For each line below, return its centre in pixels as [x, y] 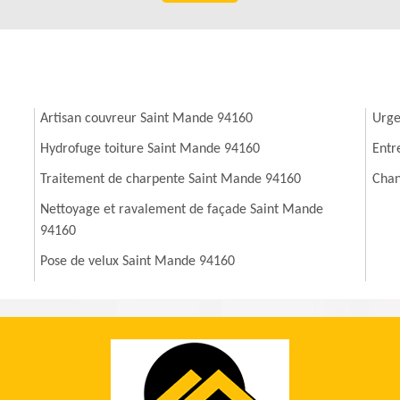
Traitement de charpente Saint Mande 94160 [171, 180]
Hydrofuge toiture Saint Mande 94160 [150, 150]
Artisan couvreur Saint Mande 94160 [147, 119]
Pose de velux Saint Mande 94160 [138, 262]
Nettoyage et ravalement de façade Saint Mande [182, 210]
